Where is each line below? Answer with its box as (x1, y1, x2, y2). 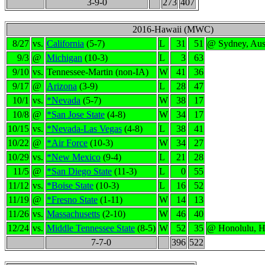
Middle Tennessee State (47, 223, 135, 233)
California (47, 38, 84, 49)
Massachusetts (47, 209, 100, 219)
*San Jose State (47, 109, 105, 119)
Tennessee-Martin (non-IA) (47, 67, 148, 77)
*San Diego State (47, 166, 112, 176)
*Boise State (47, 180, 93, 190)
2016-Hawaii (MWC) (132, 24, 214, 34)
